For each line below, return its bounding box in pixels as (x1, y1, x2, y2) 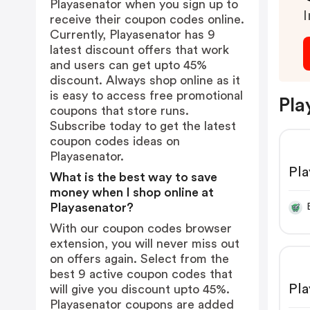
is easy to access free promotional (50, 89, 243, 102)
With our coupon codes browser (50, 222, 232, 235)
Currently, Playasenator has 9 (50, 28, 215, 41)
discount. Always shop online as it (50, 74, 240, 86)
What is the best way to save (50, 171, 217, 183)
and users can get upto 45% (50, 59, 207, 71)
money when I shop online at (50, 186, 214, 199)
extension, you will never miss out (50, 237, 239, 250)
